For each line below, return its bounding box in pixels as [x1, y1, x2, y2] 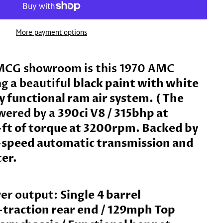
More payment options [16, 27, 87, 37]
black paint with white [73, 76, 199, 91]
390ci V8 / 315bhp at [58, 106, 168, 121]
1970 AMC [119, 61, 174, 76]
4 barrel [97, 188, 141, 203]
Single [60, 188, 95, 203]
